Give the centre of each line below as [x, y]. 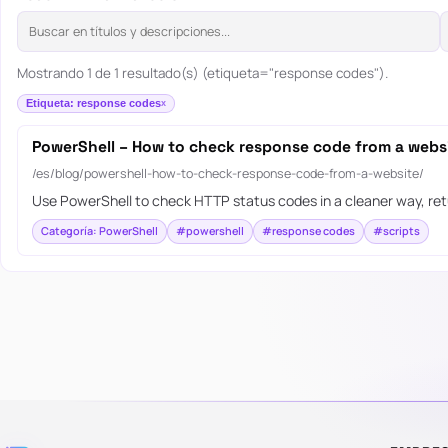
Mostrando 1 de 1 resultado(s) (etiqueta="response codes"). [202, 73]
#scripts [396, 231]
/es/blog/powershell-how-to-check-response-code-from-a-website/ [227, 173]
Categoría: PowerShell [99, 231]
